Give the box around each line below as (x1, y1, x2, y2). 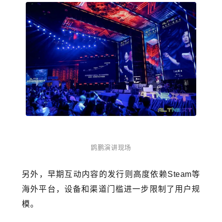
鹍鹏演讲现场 (91, 143, 131, 151)
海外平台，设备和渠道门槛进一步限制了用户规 (22, 184, 200, 193)
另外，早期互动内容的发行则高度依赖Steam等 (22, 169, 200, 178)
